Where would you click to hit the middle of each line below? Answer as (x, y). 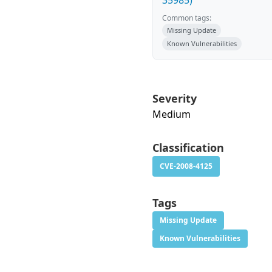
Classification (188, 148)
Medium (172, 114)
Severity (175, 98)
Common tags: (187, 18)
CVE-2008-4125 (186, 166)
